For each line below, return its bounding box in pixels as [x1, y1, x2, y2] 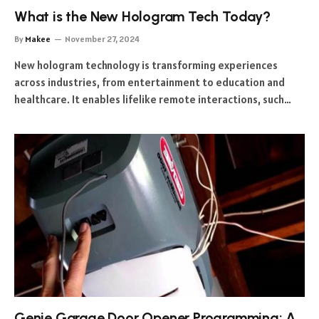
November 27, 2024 [65, 33, 140, 44]
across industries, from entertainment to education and [14, 75, 285, 89]
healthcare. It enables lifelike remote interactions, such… [14, 92, 291, 106]
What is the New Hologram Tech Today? [14, 7, 271, 25]
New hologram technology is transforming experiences [14, 58, 278, 72]
